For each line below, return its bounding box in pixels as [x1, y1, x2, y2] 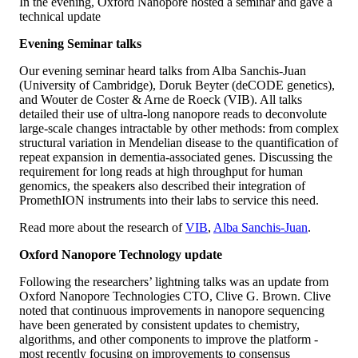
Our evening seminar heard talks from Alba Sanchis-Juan [19, 63, 306, 78]
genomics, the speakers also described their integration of [19, 178, 305, 193]
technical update [19, 9, 101, 23]
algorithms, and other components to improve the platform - [19, 332, 318, 346]
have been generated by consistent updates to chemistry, [19, 317, 300, 332]
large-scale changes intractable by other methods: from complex [19, 121, 339, 135]
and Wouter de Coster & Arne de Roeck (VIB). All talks [19, 92, 302, 106]
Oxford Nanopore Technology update [19, 247, 222, 261]
